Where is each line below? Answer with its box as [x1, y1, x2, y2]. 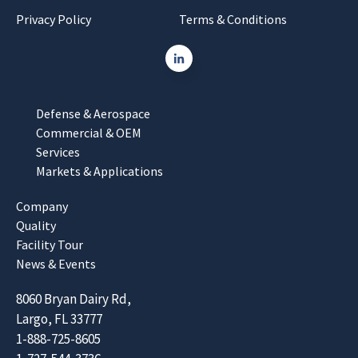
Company [16, 197, 68, 214]
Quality [16, 217, 56, 233]
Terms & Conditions [179, 10, 287, 27]
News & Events [16, 255, 96, 272]
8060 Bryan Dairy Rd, [16, 289, 131, 308]
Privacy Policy [16, 10, 91, 27]
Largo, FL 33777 [16, 309, 102, 328]
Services [36, 143, 80, 160]
